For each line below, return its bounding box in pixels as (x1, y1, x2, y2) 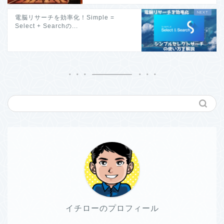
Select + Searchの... (15, 22, 78, 29)
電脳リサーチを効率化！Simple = (15, 13, 114, 21)
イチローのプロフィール (65, 203, 159, 212)
